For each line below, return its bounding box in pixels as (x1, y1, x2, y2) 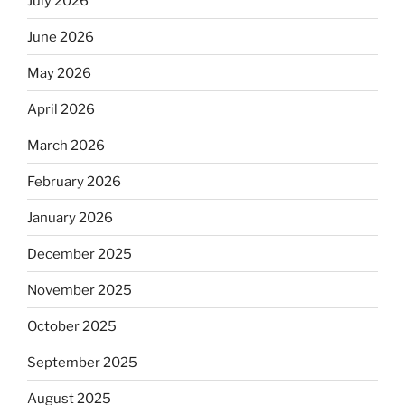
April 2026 (27, 100, 95, 118)
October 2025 (27, 317, 117, 334)
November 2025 (27, 281, 132, 298)
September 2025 (27, 353, 137, 371)
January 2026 (27, 209, 113, 226)
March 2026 (27, 137, 105, 154)
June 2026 (27, 28, 94, 45)
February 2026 (27, 173, 121, 190)
